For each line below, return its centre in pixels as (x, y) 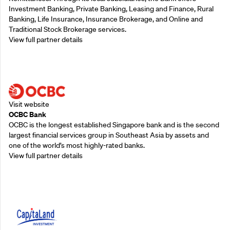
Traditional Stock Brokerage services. (68, 29)
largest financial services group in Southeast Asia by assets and (109, 135)
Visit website (29, 104)
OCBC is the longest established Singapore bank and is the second (114, 124)
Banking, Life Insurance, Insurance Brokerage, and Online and (106, 19)
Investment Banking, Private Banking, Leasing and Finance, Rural (111, 8)
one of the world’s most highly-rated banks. (77, 145)
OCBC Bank (27, 114)
